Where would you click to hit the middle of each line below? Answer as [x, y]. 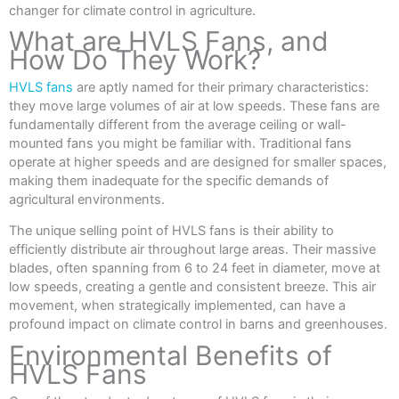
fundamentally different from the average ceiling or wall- [178, 125]
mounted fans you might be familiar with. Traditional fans [180, 144]
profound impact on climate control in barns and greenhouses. [198, 324]
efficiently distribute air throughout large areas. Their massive [192, 249]
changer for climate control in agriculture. [132, 10]
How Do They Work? [135, 60]
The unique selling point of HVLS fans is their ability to [171, 230]
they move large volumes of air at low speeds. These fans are [194, 106]
